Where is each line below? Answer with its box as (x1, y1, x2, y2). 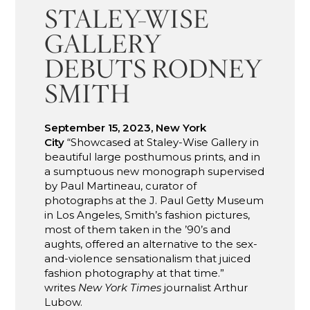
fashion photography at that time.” (44, 266, 225, 280)
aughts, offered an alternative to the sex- (44, 237, 258, 250)
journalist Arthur (161, 280, 248, 294)
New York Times (78, 280, 162, 294)
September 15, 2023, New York (44, 120, 207, 134)
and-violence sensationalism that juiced (44, 251, 251, 265)
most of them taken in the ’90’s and (44, 222, 231, 236)
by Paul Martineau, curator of (44, 179, 197, 192)
